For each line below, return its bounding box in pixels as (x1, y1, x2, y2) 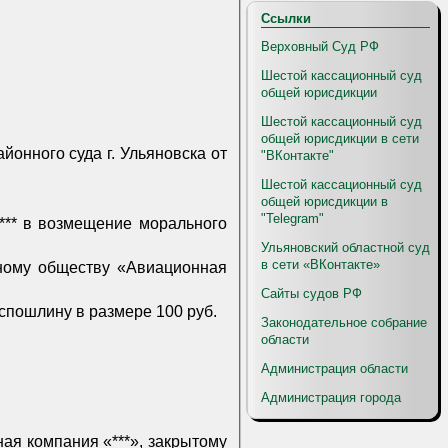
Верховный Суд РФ (261, 39, 379, 54)
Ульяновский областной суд (261, 240, 430, 255)
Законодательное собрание (261, 315, 427, 330)
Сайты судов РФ (261, 286, 362, 301)
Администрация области (261, 361, 408, 376)
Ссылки (261, 11, 311, 26)
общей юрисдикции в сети (261, 131, 419, 146)
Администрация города (261, 390, 401, 405)
